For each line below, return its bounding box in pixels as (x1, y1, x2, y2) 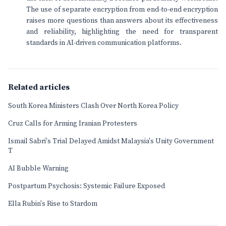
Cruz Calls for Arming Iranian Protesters (8, 119, 137, 128)
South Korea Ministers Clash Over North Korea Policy (8, 101, 179, 110)
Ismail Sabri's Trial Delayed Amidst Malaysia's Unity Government (8, 137, 214, 146)
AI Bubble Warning (8, 164, 69, 173)
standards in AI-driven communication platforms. (26, 38, 182, 47)
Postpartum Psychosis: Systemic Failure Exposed (8, 182, 165, 191)
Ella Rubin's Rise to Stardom (8, 199, 97, 208)
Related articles (8, 82, 70, 92)
